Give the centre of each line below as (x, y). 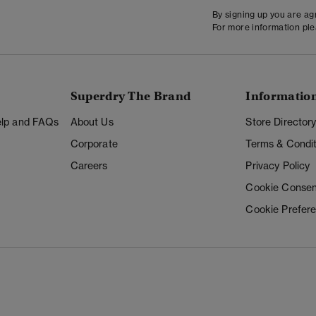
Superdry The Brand (130, 97)
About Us (92, 122)
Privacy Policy (278, 166)
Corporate (94, 144)
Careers (89, 166)
